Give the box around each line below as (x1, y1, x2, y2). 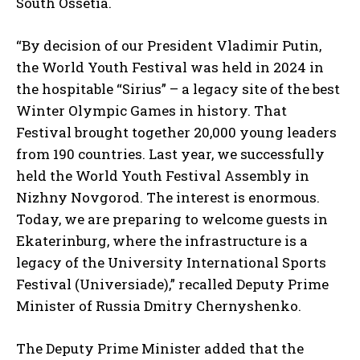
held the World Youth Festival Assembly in (16, 166, 309, 185)
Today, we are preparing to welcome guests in (16, 209, 328, 228)
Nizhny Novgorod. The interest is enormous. (16, 187, 320, 207)
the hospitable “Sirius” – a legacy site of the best (16, 79, 340, 98)
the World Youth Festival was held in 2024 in (16, 57, 324, 76)
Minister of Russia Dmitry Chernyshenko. (16, 296, 301, 315)
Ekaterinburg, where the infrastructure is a (16, 231, 308, 250)
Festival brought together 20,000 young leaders (16, 122, 337, 141)
